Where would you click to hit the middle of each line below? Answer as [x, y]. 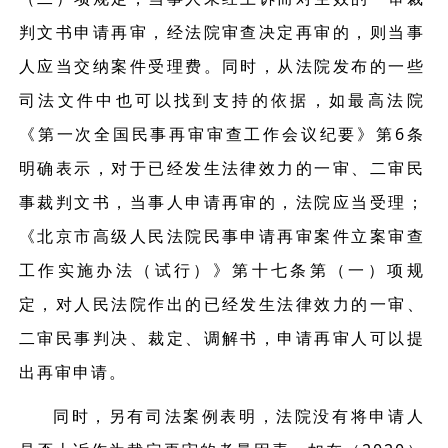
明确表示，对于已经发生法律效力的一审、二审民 [221, 168]
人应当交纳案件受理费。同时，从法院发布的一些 [221, 66]
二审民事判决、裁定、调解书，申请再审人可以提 [221, 338]
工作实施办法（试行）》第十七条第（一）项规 [221, 270]
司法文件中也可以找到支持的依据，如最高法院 [221, 100]
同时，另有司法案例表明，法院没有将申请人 [238, 416]
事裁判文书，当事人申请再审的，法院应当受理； [221, 202]
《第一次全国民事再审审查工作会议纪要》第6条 [221, 134]
